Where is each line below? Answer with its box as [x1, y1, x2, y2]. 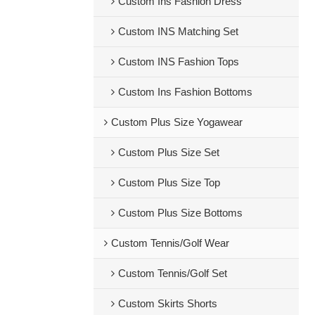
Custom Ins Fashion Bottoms [117, 86, 252, 98]
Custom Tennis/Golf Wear [110, 237, 229, 249]
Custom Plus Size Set [117, 146, 219, 158]
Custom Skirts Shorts [117, 297, 217, 309]
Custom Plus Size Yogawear [110, 116, 243, 128]
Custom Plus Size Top [117, 176, 220, 188]
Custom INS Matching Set [117, 25, 238, 37]
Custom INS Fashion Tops [117, 56, 239, 67]
